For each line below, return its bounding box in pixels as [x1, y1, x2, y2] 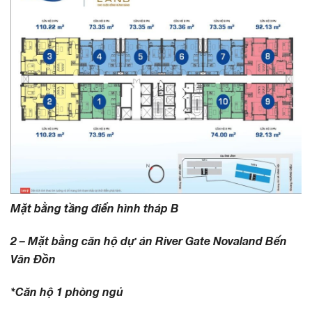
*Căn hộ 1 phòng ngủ [10, 284, 123, 298]
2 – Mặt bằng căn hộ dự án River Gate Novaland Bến [10, 233, 287, 247]
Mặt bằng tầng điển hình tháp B [10, 201, 179, 215]
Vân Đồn [10, 251, 56, 265]
